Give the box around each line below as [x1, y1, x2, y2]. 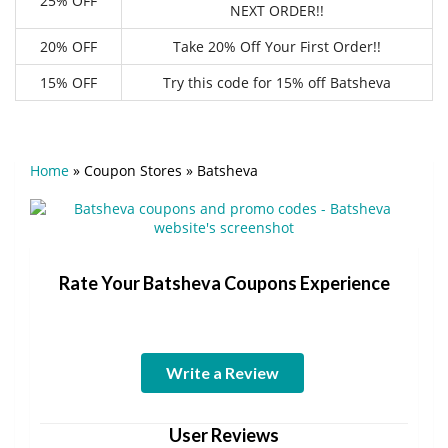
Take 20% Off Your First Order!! [173, 36, 381, 56]
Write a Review [165, 362, 279, 382]
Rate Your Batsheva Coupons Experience [58, 271, 390, 294]
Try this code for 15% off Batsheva [163, 72, 391, 92]
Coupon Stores [84, 160, 182, 180]
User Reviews [169, 423, 279, 446]
